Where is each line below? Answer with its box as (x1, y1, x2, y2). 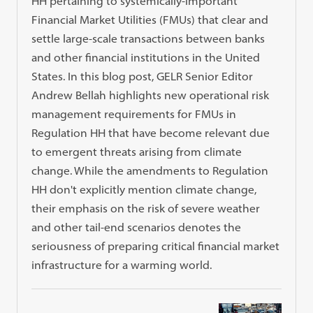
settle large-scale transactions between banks (31, 31, 265, 46)
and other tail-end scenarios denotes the (31, 220, 242, 235)
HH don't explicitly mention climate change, (31, 182, 257, 197)
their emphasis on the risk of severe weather (31, 201, 261, 216)
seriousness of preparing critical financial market (31, 239, 280, 254)
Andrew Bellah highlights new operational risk (31, 88, 270, 103)
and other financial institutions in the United (31, 50, 261, 65)
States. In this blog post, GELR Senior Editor (31, 69, 254, 84)
